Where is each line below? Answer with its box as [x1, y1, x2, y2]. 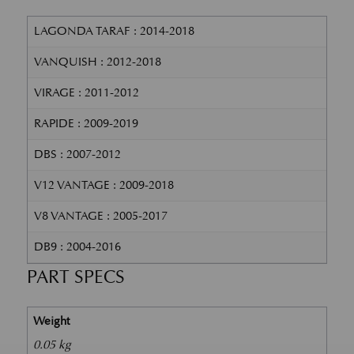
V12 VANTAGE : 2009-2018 [33, 177, 174, 193]
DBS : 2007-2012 [33, 146, 121, 162]
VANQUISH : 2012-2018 [33, 54, 161, 70]
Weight [33, 314, 70, 330]
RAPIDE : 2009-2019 [33, 115, 138, 131]
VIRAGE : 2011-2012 [33, 85, 139, 100]
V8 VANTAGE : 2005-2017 [33, 208, 168, 224]
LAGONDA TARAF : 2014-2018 [33, 23, 194, 39]
